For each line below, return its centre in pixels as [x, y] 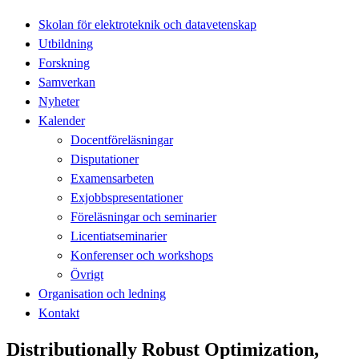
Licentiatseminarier [119, 236]
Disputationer [105, 159]
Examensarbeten [112, 178]
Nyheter [59, 101]
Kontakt [59, 313]
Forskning [64, 63]
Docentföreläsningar [122, 139]
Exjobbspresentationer [127, 197]
